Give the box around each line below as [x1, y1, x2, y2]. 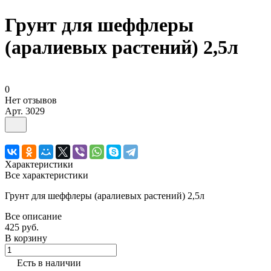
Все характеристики [5, 169, 88, 180]
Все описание [5, 211, 62, 221]
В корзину [5, 232, 47, 243]
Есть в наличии [17, 257, 81, 268]
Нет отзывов [5, 94, 57, 105]
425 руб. [5, 221, 39, 232]
